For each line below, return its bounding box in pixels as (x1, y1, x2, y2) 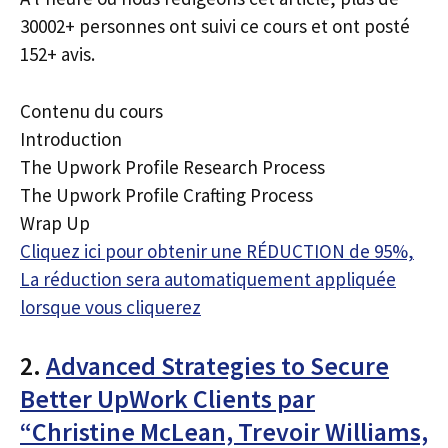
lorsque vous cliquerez (20, 294, 201, 319)
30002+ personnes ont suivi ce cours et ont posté (20, 14, 410, 38)
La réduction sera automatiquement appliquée (20, 266, 396, 291)
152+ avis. (20, 42, 95, 66)
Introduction (20, 126, 122, 151)
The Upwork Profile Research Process (20, 154, 325, 179)
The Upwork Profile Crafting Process (20, 182, 313, 207)
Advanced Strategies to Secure (46, 349, 389, 382)
